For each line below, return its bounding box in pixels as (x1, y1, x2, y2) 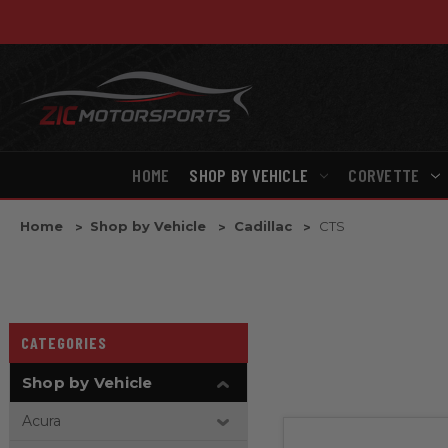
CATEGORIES (20, 333, 107, 353)
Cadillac (233, 218, 292, 235)
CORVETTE (348, 164, 420, 187)
